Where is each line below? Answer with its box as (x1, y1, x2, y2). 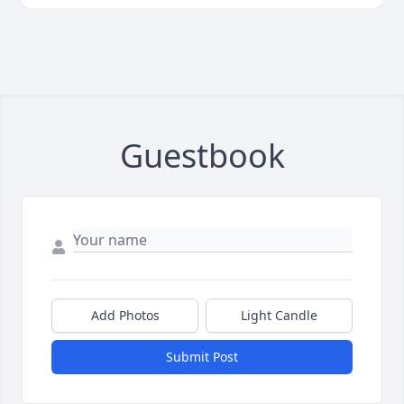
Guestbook (119, 133, 285, 179)
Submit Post (166, 348, 238, 366)
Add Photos (90, 307, 160, 325)
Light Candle (241, 307, 317, 325)
